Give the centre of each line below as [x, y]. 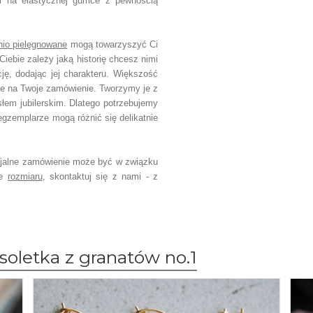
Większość [136, 74]
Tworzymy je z [129, 88]
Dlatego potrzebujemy [114, 103]
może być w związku [116, 162]
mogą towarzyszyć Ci [114, 44]
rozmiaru [25, 176]
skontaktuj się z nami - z [104, 176]
